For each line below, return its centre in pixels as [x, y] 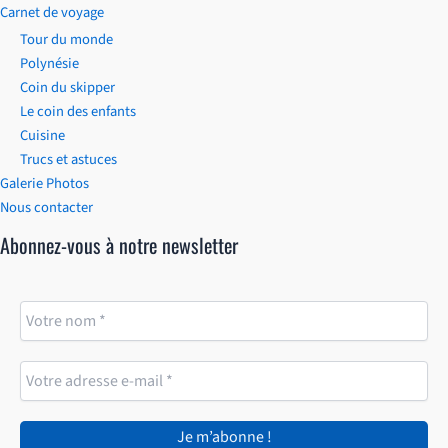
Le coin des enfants [78, 112]
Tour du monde [66, 40]
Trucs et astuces [68, 160]
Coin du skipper [67, 88]
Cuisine [42, 136]
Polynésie [49, 64]
